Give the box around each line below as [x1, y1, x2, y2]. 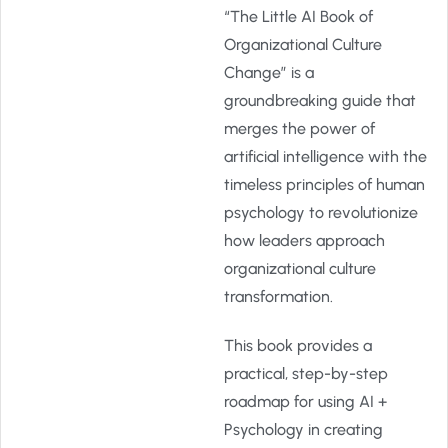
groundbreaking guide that [224, 91, 416, 110]
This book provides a [224, 336, 372, 355]
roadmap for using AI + [224, 392, 387, 411]
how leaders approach [224, 231, 385, 250]
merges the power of [224, 119, 375, 138]
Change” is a [224, 63, 314, 82]
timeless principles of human [224, 175, 425, 194]
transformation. [224, 287, 333, 306]
